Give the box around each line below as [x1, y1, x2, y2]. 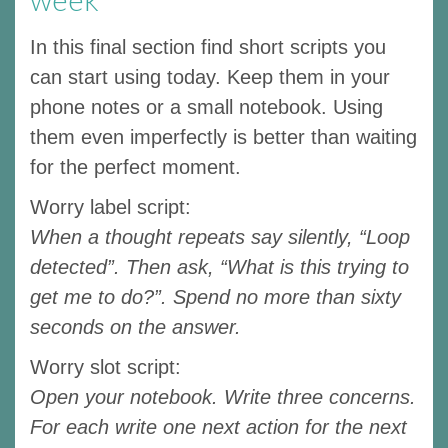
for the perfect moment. [30, 155, 241, 178]
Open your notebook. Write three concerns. [30, 385, 416, 408]
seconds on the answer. [30, 315, 241, 338]
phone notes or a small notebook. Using [30, 95, 383, 118]
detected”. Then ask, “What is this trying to [30, 255, 409, 278]
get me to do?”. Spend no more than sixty [30, 285, 401, 308]
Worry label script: [30, 195, 191, 218]
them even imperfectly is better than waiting [30, 125, 417, 148]
